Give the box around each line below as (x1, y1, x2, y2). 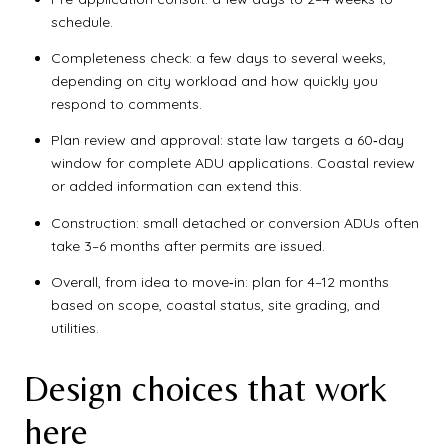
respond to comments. (50, 95, 202, 114)
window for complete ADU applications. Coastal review (50, 154, 415, 173)
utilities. (50, 319, 99, 338)
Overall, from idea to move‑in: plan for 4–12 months (50, 273, 389, 292)
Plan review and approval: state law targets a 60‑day (50, 131, 404, 150)
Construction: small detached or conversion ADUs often (50, 213, 419, 232)
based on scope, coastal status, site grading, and (50, 296, 380, 315)
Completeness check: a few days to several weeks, (50, 49, 386, 68)
